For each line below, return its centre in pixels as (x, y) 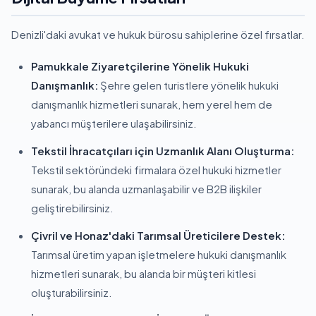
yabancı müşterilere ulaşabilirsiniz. (114, 123)
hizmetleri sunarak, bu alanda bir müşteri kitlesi (144, 273)
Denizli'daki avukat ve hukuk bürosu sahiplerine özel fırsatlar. (158, 34)
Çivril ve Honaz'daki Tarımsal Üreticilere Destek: (158, 235)
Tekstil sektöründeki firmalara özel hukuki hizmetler (156, 170)
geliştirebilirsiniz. (72, 208)
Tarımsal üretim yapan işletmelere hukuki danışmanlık (159, 254)
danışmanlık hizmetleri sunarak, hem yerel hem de (152, 104)
